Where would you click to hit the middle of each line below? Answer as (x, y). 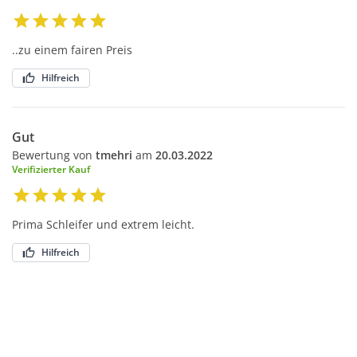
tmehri (114, 155)
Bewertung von (54, 155)
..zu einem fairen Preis (72, 50)
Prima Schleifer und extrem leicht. (103, 225)
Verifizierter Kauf (51, 170)
